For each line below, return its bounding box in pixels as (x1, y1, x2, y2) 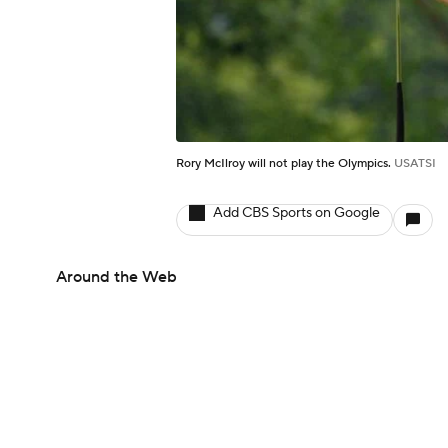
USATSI (394, 155, 436, 171)
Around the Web (56, 266, 177, 287)
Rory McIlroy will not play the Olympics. (176, 155, 394, 171)
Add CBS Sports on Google (213, 203, 380, 222)
